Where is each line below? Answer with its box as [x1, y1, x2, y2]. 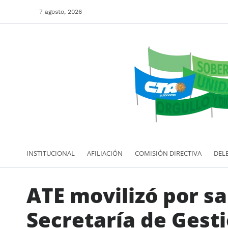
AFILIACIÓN [87, 148, 123, 158]
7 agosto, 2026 [39, 8, 82, 15]
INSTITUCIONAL [26, 148, 75, 158]
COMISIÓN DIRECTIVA [135, 148, 202, 158]
